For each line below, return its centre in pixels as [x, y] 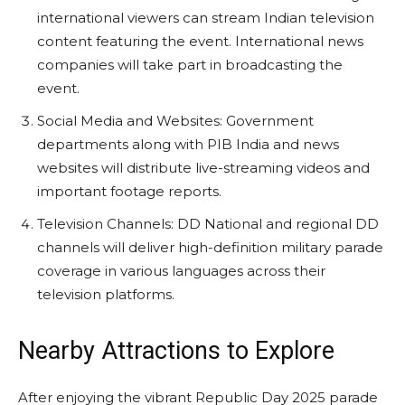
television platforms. [106, 294]
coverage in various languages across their [181, 270]
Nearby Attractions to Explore [176, 350]
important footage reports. [129, 191]
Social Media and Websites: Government [175, 120]
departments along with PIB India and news [188, 144]
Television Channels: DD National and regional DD [208, 223]
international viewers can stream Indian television [206, 17]
